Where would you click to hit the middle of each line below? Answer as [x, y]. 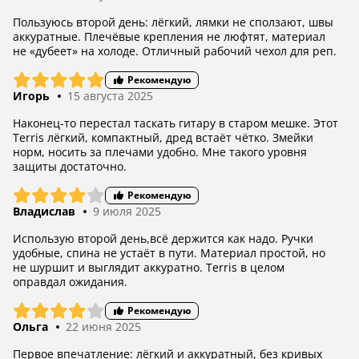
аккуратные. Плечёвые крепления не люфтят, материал [169, 36]
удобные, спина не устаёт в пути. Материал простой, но [169, 253]
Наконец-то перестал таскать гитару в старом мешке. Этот [175, 123]
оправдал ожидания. [70, 282]
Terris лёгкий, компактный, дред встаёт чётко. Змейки [163, 137]
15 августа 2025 [110, 96]
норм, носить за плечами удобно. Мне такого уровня [160, 152]
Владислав [44, 211]
